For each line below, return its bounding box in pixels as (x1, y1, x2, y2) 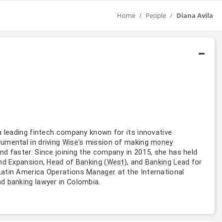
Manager (86, 167, 116, 176)
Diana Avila (176, 11, 213, 20)
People (146, 11, 166, 20)
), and (124, 157, 145, 166)
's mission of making (78, 137, 151, 147)
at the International (115, 167, 184, 176)
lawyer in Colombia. (33, 177, 101, 186)
